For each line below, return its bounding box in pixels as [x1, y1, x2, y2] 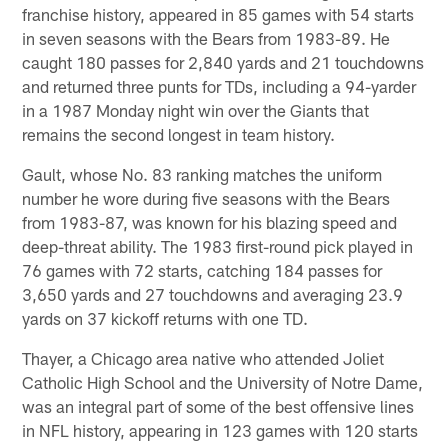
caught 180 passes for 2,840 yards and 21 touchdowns [22, 51, 425, 72]
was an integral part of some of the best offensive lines [22, 395, 415, 416]
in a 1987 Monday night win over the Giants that [22, 99, 370, 120]
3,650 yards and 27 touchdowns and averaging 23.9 [22, 283, 404, 304]
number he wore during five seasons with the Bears [22, 187, 391, 208]
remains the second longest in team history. [22, 123, 336, 144]
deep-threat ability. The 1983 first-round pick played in [22, 235, 414, 256]
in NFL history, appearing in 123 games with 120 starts [22, 419, 419, 440]
